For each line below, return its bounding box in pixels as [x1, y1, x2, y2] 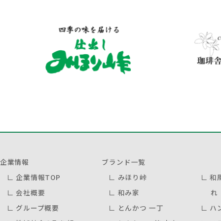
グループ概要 [16, 202, 60, 213]
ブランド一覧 [102, 156, 146, 167]
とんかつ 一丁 [117, 202, 164, 213]
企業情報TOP [16, 172, 61, 182]
